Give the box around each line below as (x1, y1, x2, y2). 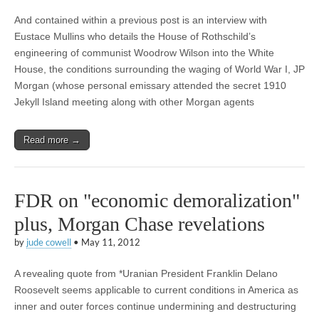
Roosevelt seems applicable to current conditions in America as (14, 284, 298, 296)
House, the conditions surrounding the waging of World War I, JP (14, 63, 305, 75)
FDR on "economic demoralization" (14, 189, 300, 212)
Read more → (23, 135, 80, 146)
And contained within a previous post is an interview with (14, 14, 267, 26)
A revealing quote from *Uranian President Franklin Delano (14, 268, 278, 280)
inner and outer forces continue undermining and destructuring (14, 300, 296, 313)
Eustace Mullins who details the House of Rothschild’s (14, 31, 256, 43)
